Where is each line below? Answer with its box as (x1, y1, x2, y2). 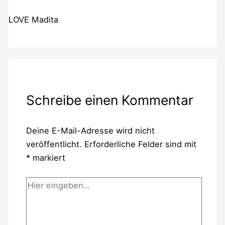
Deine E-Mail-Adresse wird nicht (26, 126, 155, 136)
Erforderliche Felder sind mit (84, 139, 196, 150)
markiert (30, 153, 65, 163)
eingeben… (25, 191, 69, 202)
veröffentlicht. (26, 139, 82, 150)
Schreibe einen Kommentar (26, 91, 193, 108)
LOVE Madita (8, 14, 58, 25)
